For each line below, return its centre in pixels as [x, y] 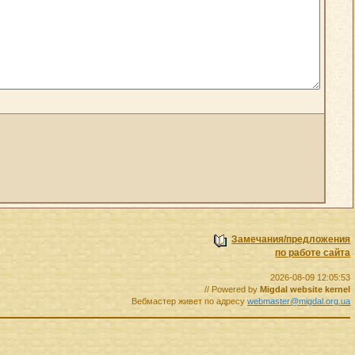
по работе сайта [313, 253]
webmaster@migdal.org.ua [299, 302]
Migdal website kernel [305, 290]
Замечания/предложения [291, 240]
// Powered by [233, 290]
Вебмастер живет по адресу [190, 302]
